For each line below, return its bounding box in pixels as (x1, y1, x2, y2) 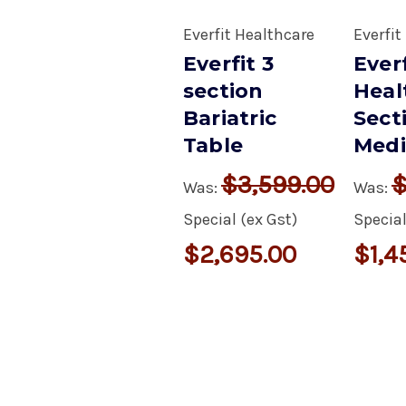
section (182, 78, 264, 103)
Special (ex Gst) (182, 208, 297, 229)
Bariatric (182, 105, 277, 130)
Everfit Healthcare (182, 24, 314, 44)
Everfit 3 (182, 51, 275, 76)
